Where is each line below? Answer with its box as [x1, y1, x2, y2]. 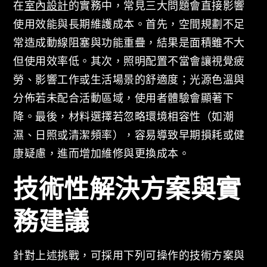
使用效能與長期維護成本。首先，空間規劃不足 [13, 17, 245, 30]
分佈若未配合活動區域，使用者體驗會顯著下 [13, 91, 234, 104]
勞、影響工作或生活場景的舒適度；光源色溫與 [13, 72, 245, 86]
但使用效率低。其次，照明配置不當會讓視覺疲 [13, 54, 245, 67]
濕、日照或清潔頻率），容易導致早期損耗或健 [13, 128, 245, 141]
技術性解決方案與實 [13, 173, 241, 203]
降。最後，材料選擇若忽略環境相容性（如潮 [13, 109, 234, 123]
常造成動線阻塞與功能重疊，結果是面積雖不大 [13, 35, 245, 49]
